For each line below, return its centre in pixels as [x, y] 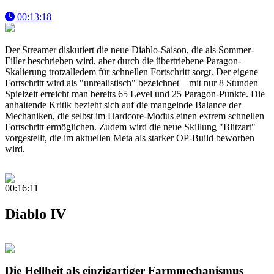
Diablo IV [35, 214]
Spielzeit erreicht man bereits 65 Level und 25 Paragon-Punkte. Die [135, 94]
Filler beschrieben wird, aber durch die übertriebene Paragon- [123, 61]
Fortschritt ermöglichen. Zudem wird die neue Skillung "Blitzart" [130, 127]
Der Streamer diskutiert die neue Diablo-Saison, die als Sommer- [129, 50]
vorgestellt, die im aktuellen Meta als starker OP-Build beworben [130, 138]
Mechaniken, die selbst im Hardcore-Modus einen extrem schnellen [135, 116]
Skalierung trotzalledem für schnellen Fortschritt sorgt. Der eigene [131, 72]
